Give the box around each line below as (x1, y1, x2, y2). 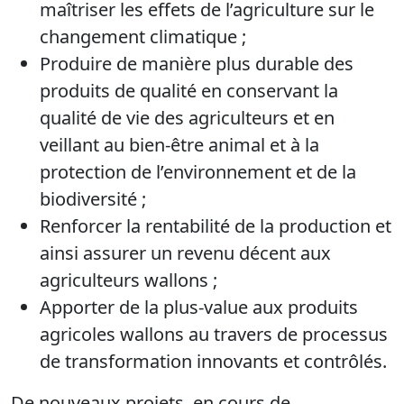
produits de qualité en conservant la (40, 78, 338, 103)
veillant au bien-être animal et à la (40, 132, 319, 157)
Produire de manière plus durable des (40, 50, 353, 76)
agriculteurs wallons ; (40, 267, 217, 292)
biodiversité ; (40, 186, 146, 211)
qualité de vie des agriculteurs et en (40, 105, 335, 130)
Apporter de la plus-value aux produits (40, 294, 358, 319)
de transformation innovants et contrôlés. (40, 348, 387, 373)
